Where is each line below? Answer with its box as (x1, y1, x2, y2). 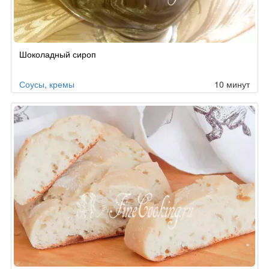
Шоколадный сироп (19, 48, 96, 61)
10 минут (214, 78, 250, 91)
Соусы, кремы (19, 78, 74, 91)
